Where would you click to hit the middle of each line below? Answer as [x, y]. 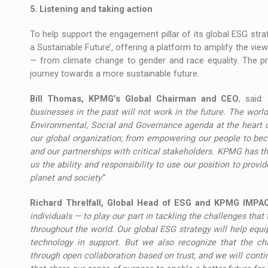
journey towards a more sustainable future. [115, 74]
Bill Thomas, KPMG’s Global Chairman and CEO [135, 99]
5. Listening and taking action [91, 9]
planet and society [66, 178]
